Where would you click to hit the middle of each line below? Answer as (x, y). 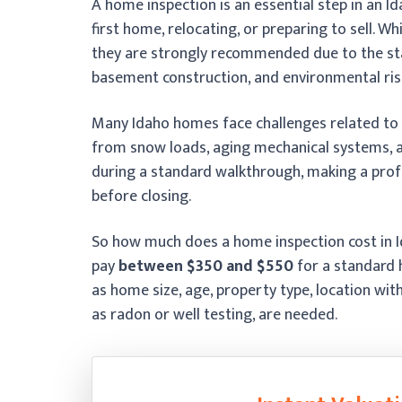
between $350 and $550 (206, 266)
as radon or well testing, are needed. (214, 315)
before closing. (141, 196)
